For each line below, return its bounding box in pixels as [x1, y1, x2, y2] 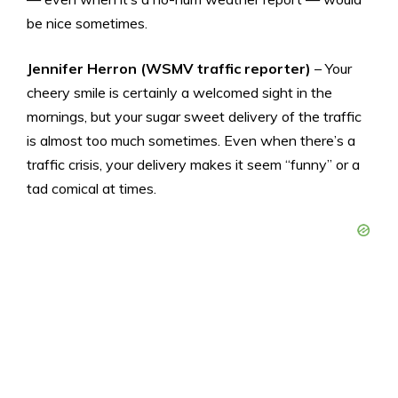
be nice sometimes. [27, 13, 147, 32]
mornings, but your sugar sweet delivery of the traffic [27, 107, 362, 125]
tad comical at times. [27, 179, 156, 197]
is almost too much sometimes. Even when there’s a [27, 131, 355, 149]
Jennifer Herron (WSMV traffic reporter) [27, 59, 314, 77]
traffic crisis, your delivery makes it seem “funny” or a [27, 155, 360, 173]
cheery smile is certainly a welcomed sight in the [27, 83, 332, 101]
